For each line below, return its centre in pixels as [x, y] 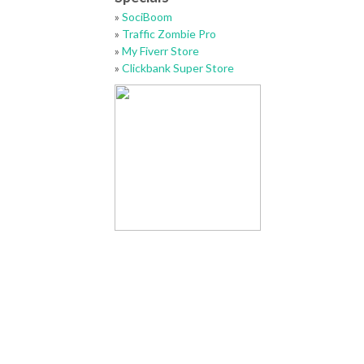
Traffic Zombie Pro [169, 34]
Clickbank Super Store [178, 68]
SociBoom [147, 17]
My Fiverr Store [161, 51]
